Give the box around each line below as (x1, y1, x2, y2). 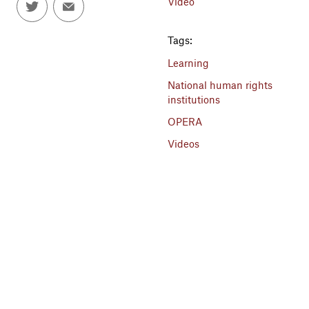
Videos (167, 137, 199, 150)
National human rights (167, 78, 272, 91)
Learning (167, 56, 209, 69)
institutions (167, 92, 220, 106)
